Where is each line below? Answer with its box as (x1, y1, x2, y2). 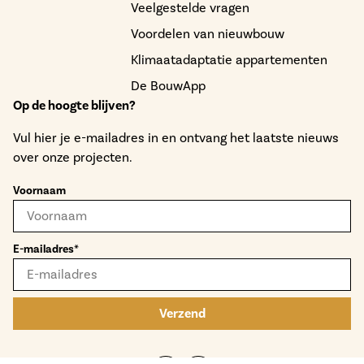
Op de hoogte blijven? (13, 97, 136, 115)
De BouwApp (131, 78, 206, 94)
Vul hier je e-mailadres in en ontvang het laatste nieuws (13, 130, 339, 146)
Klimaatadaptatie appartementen (131, 52, 328, 68)
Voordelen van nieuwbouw (131, 26, 285, 42)
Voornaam (13, 184, 66, 198)
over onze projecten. (13, 149, 132, 166)
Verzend (158, 305, 206, 323)
